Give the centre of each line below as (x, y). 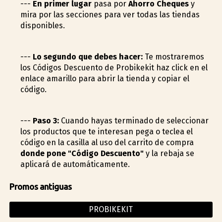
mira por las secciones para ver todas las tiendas (110, 14)
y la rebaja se (169, 154)
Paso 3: (46, 121)
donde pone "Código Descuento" (82, 154)
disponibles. (42, 25)
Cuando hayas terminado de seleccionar (134, 121)
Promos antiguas (40, 186)
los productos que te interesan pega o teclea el (106, 132)
